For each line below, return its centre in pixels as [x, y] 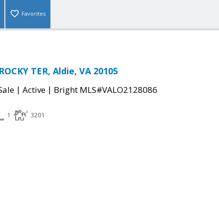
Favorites [33, 14]
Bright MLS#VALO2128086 [106, 90]
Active [34, 90]
